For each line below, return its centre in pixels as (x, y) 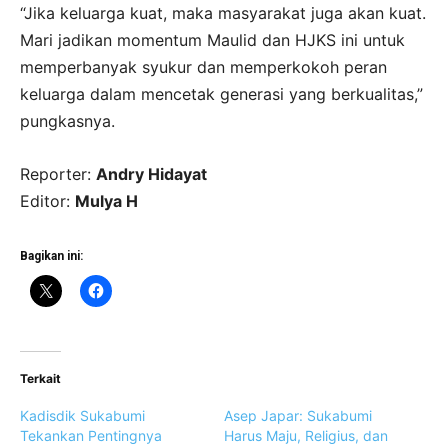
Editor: (47, 200)
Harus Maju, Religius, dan (306, 435)
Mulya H (106, 200)
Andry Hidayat (151, 173)
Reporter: (58, 173)
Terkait (40, 378)
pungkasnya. (67, 120)
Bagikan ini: (51, 255)
